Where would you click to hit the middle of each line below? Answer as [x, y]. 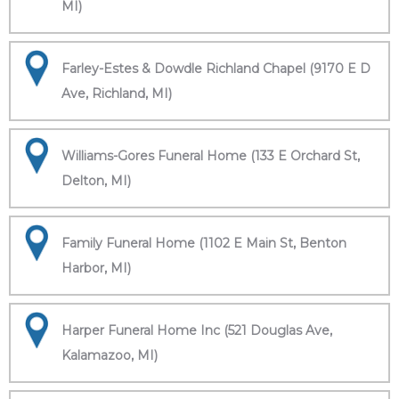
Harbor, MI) [96, 268]
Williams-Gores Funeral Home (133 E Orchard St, [211, 156]
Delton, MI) [96, 181]
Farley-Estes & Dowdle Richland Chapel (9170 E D [216, 69]
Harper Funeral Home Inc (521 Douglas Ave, [197, 330]
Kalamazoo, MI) [110, 355]
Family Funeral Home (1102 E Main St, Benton [204, 243]
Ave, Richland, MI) [117, 94]
